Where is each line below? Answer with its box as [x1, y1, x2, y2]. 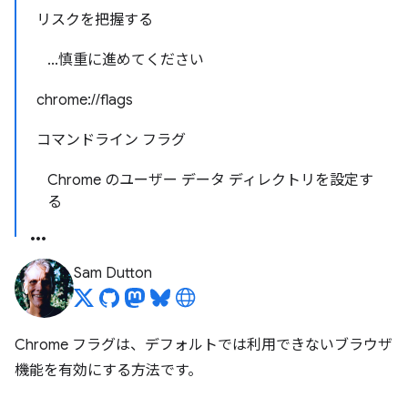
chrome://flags [36, 91, 133, 109]
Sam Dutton [74, 264, 152, 282]
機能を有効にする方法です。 [15, 362, 202, 380]
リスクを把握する [36, 11, 153, 29]
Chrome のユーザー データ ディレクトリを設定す [47, 171, 373, 189]
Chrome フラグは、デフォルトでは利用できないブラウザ [15, 336, 393, 354]
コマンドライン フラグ [36, 131, 186, 149]
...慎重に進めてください [47, 51, 204, 69]
